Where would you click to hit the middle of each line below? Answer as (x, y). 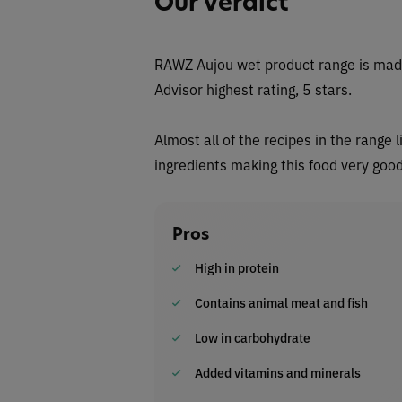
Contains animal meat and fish (281, 302)
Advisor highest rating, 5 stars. (253, 88)
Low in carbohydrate (253, 337)
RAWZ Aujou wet (210, 63)
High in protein (237, 267)
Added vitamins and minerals (278, 372)
